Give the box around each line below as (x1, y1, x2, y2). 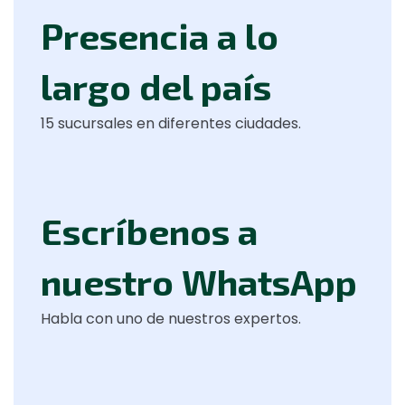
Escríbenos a (41, 208, 258, 252)
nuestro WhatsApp (41, 259, 357, 303)
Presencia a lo (41, 13, 278, 57)
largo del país (41, 63, 271, 108)
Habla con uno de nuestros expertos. (41, 307, 301, 329)
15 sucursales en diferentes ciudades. (41, 112, 301, 134)
